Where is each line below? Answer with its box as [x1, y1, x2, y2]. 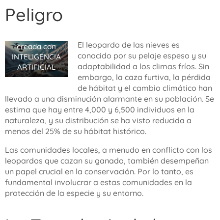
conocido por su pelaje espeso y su [77, 51, 206, 60]
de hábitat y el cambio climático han [77, 83, 212, 93]
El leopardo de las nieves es [77, 40, 180, 50]
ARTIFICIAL [17, 62, 55, 72]
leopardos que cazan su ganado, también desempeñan [5, 156, 209, 165]
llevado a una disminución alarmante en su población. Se [5, 94, 214, 104]
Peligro [5, 3, 63, 26]
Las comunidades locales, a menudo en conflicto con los [5, 145, 212, 155]
